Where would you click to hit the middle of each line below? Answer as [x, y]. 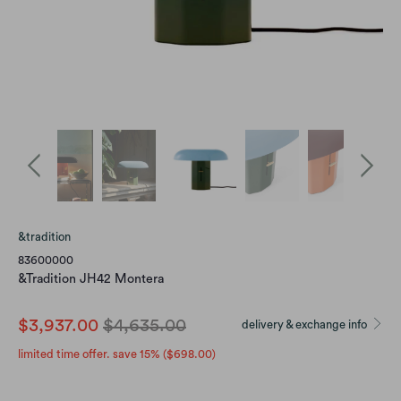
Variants [39, 393]
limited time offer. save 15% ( [92, 354]
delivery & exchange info [306, 324]
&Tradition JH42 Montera [91, 279]
